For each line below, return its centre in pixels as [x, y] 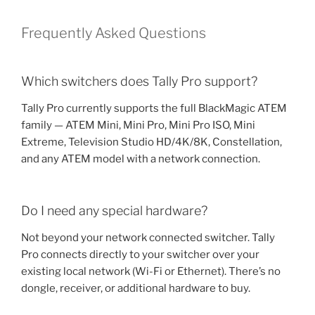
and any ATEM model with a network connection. [141, 159]
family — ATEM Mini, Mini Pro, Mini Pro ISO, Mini [138, 125]
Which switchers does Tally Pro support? [139, 81]
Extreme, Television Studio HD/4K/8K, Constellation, [152, 142]
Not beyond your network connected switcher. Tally [148, 237]
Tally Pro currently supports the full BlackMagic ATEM [154, 108]
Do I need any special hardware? [114, 211]
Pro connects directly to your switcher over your [140, 254]
